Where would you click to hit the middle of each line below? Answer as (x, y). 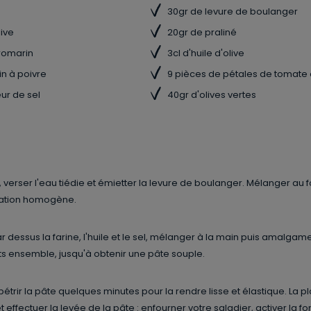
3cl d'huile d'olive (206, 53)
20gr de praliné (202, 32)
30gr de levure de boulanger (233, 11)
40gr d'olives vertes (212, 95)
